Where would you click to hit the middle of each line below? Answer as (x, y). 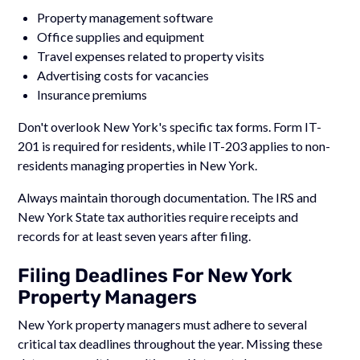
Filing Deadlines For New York (155, 275)
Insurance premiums (92, 94)
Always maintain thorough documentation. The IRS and (168, 197)
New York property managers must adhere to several (163, 324)
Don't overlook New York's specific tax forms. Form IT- (170, 126)
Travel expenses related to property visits (151, 55)
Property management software (125, 17)
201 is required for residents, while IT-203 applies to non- (174, 145)
